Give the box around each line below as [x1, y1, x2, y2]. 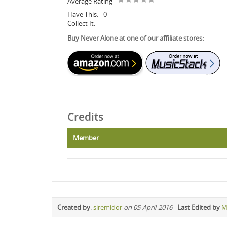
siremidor [93, 202, 122, 212]
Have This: [67, 9, 98, 19]
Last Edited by [177, 202, 220, 212]
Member [73, 133, 99, 142]
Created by [57, 202, 90, 212]
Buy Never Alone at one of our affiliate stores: [67, 33, 204, 43]
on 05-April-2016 [124, 202, 172, 212]
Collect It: [67, 18, 95, 28]
